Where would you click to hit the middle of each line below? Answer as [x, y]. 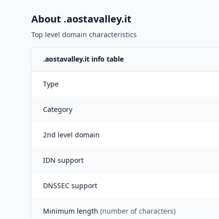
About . [49, 19]
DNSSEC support [70, 186]
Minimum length [72, 211]
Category [58, 109]
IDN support [63, 160]
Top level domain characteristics [84, 34]
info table [107, 59]
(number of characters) [138, 211]
